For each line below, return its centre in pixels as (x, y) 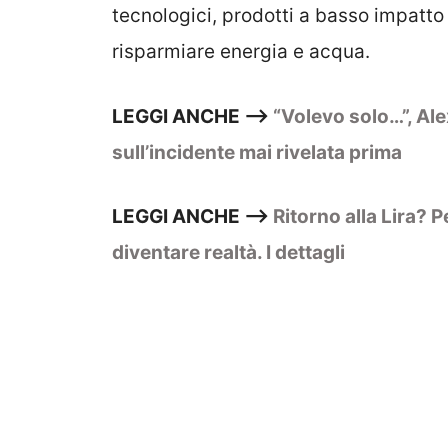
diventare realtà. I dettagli (228, 253)
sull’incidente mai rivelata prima (257, 152)
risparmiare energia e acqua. (241, 52)
